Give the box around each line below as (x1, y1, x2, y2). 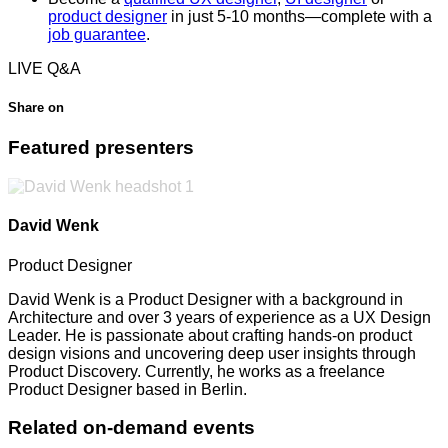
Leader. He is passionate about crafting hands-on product (8, 326, 412, 344)
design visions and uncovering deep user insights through (8, 344, 416, 362)
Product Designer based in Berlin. (8, 380, 247, 398)
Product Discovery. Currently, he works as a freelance (8, 362, 385, 380)
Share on (8, 100, 64, 116)
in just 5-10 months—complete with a (167, 8, 432, 26)
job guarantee (48, 26, 146, 44)
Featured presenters (8, 137, 194, 159)
